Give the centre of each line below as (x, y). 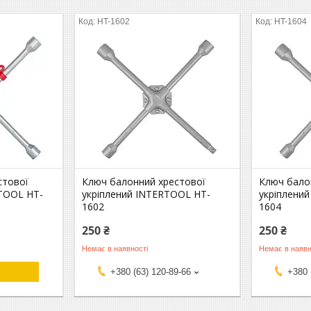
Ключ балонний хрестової (144, 182)
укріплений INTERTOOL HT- (146, 194)
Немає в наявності (115, 248)
